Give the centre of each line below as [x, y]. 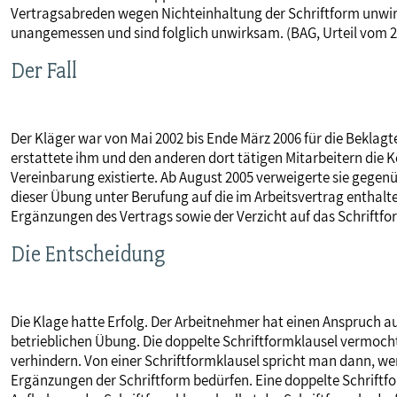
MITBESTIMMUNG [88, 32]
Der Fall [44, 70]
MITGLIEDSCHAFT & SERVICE [125, 91]
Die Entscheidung [88, 254]
